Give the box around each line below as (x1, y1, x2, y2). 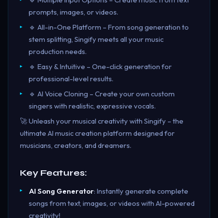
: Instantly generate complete (93, 186, 188, 196)
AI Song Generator (28, 186, 94, 196)
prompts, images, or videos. (28, 7, 118, 17)
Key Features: (20, 167, 87, 178)
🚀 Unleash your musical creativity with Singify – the (20, 116, 183, 126)
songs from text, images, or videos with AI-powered (28, 198, 195, 208)
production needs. (28, 47, 87, 56)
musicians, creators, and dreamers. (20, 141, 131, 150)
